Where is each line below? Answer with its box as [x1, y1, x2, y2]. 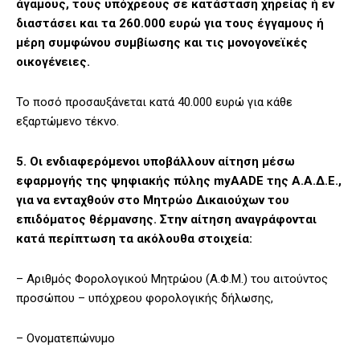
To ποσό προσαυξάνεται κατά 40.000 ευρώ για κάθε [16, 95, 292, 110]
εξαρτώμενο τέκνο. [16, 114, 119, 129]
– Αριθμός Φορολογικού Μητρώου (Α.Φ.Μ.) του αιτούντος [16, 272, 328, 287]
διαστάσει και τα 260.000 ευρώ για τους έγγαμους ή [16, 16, 324, 31]
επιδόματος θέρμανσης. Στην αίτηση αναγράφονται [16, 212, 317, 227]
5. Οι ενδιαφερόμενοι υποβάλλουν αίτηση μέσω [16, 154, 295, 170]
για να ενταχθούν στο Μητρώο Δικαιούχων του [16, 193, 289, 208]
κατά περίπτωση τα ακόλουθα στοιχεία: [16, 231, 252, 247]
